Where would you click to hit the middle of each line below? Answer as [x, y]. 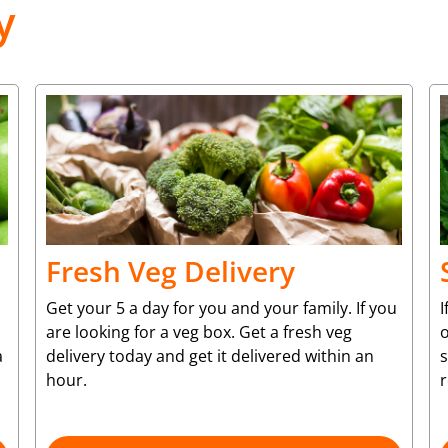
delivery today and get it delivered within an [209, 355]
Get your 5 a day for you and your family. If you [221, 307]
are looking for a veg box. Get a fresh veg [198, 331]
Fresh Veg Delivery [170, 270]
